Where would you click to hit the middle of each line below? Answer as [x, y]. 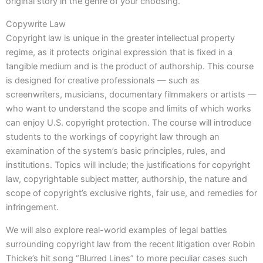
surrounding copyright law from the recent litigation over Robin [131, 244]
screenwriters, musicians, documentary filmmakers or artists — [131, 94]
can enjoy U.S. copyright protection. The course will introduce [129, 122]
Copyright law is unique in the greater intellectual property [120, 38]
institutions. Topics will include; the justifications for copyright [128, 165]
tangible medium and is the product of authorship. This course [130, 66]
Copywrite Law [36, 24]
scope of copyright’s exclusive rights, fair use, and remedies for [131, 193]
